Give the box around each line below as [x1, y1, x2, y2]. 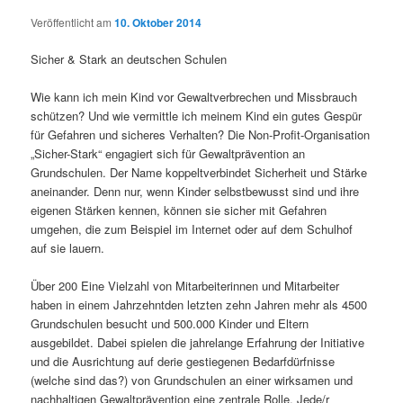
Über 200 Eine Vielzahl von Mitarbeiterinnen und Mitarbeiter [31, 277, 340, 295]
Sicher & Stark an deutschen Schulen [31, 50, 228, 68]
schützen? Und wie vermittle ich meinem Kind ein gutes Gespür [31, 107, 363, 125]
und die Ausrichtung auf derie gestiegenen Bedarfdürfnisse [31, 353, 336, 371]
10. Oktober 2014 [114, 14, 202, 31]
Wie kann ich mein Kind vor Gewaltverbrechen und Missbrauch [31, 88, 358, 106]
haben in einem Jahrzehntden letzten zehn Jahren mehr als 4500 [31, 296, 368, 314]
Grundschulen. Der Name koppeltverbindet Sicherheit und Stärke [31, 164, 368, 182]
